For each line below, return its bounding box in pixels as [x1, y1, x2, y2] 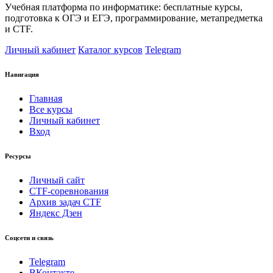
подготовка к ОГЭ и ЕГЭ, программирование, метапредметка [5, 13, 263, 24]
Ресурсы [5, 152, 31, 160]
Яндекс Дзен [29, 208, 82, 219]
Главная [29, 93, 62, 104]
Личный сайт [29, 175, 85, 186]
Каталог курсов [78, 44, 143, 55]
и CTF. [5, 24, 33, 35]
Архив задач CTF [29, 197, 101, 208]
